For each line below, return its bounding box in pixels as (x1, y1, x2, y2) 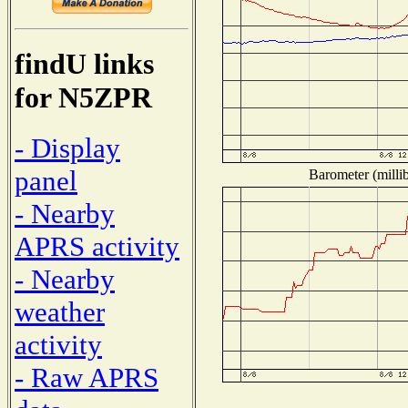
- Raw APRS (15, 361, 158, 393)
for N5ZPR (15, 81, 152, 115)
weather (15, 295, 105, 328)
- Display (15, 131, 120, 164)
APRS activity (15, 229, 179, 262)
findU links (15, 47, 154, 81)
